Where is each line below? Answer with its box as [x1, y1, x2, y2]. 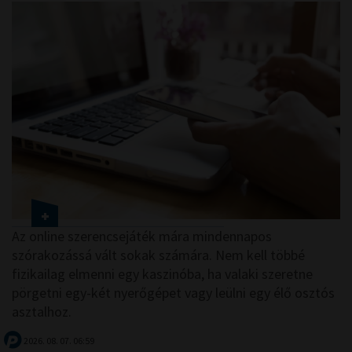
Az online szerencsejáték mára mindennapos [12, 226, 272, 245]
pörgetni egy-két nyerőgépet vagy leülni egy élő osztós [12, 283, 335, 302]
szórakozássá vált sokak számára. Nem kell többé [12, 245, 305, 264]
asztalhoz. [12, 302, 71, 321]
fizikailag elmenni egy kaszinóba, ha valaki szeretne [12, 264, 313, 283]
